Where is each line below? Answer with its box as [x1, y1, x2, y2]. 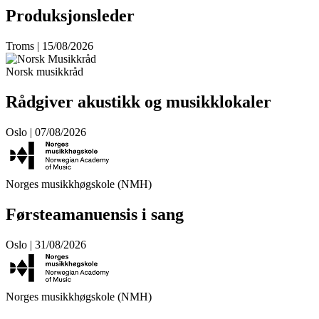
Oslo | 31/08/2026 [6, 238, 86, 251]
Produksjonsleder [6, 6, 135, 26]
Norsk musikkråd [6, 66, 83, 78]
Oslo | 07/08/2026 [6, 125, 86, 138]
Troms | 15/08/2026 [6, 40, 93, 52]
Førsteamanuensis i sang [6, 204, 184, 224]
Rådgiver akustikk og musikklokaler [6, 92, 271, 111]
